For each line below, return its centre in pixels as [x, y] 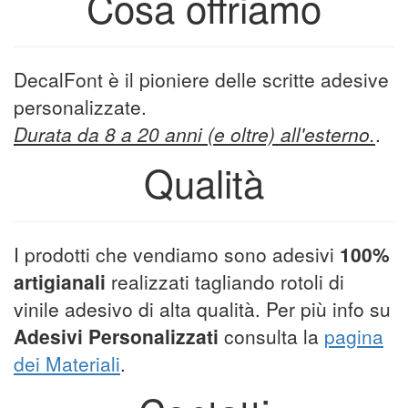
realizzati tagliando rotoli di [225, 281]
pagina [354, 336]
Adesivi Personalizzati [116, 336]
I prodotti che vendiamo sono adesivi [177, 254]
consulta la [271, 336]
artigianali [60, 281]
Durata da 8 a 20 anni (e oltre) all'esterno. [194, 134]
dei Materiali [67, 363]
